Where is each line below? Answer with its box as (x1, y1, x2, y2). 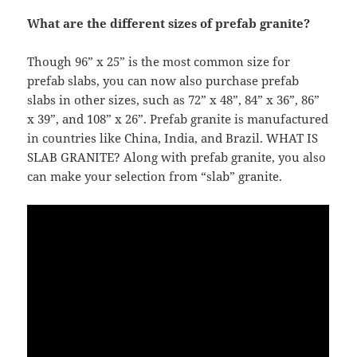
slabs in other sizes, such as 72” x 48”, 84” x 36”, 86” (27, 92, 320, 108)
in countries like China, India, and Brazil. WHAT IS (27, 130, 319, 147)
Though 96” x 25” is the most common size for (27, 53, 291, 70)
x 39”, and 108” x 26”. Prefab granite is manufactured (27, 111, 329, 127)
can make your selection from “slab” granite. (27, 168, 283, 185)
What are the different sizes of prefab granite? (27, 15, 311, 32)
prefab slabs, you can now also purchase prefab (27, 73, 300, 89)
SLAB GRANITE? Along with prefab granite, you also (27, 149, 327, 166)
